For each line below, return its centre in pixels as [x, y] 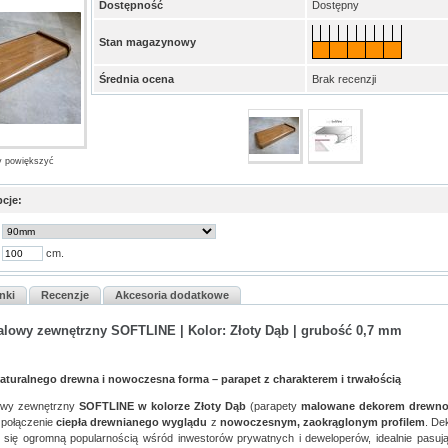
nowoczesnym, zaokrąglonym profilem [322, 421]
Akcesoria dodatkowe [172, 295]
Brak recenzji [343, 79]
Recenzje [65, 295]
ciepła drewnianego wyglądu [132, 421]
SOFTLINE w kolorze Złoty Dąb [162, 405]
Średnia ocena [136, 79]
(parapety [273, 405]
